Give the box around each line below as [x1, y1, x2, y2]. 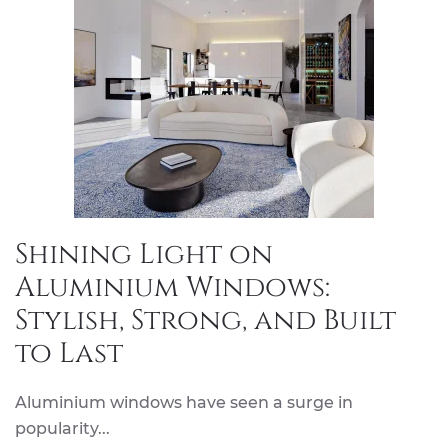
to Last [15, 335, 123, 372]
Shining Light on [15, 236, 273, 273]
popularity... [15, 419, 110, 438]
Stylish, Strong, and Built [15, 302, 396, 339]
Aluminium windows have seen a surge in [15, 393, 353, 412]
